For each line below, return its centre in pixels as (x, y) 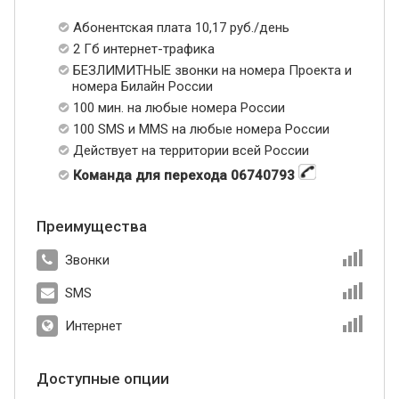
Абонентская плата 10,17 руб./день (181, 28)
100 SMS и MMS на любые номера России (201, 130)
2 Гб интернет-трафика (144, 49)
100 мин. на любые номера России (179, 108)
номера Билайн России (142, 87)
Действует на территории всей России (191, 151)
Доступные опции (103, 378)
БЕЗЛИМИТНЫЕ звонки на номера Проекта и (212, 71)
